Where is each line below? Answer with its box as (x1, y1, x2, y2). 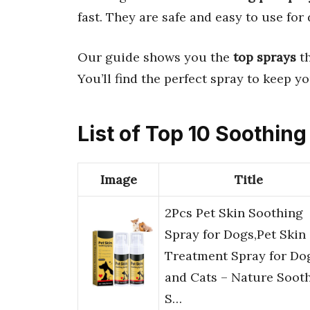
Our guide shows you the (77, 48, 233, 65)
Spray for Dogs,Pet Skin (165, 226, 306, 243)
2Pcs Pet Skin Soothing (165, 205, 303, 221)
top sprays (233, 48, 296, 65)
